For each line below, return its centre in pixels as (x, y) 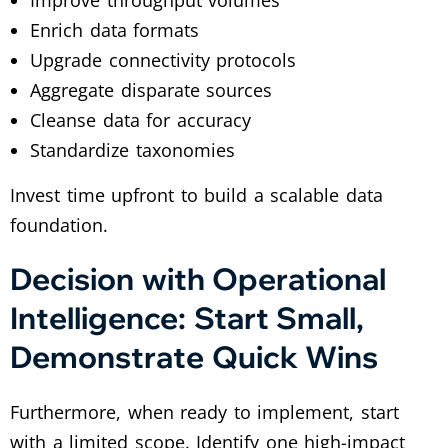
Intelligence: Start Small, (187, 317)
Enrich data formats (115, 29)
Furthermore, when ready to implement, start (204, 411)
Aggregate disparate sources (151, 89)
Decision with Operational (198, 278)
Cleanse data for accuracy (140, 119)
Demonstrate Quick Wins (194, 356)
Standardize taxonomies (132, 149)
